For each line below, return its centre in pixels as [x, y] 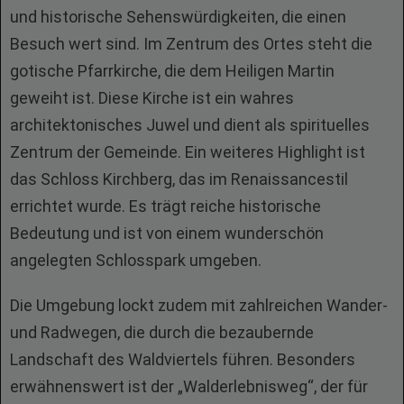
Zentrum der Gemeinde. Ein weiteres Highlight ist [188, 152]
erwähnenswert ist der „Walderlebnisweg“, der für [189, 386]
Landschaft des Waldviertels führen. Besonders [183, 359]
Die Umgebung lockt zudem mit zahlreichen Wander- [199, 305]
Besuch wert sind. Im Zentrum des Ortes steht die [191, 44]
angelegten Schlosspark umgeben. [136, 260]
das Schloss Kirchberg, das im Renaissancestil [179, 179]
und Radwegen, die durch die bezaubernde [162, 332]
